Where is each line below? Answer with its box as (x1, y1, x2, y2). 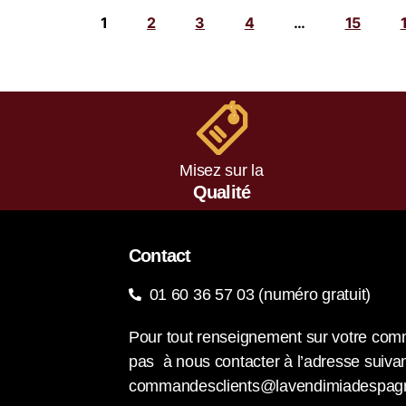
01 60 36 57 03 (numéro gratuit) (149, 285, 372, 304)
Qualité (192, 181, 251, 202)
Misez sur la (179, 160, 264, 179)
